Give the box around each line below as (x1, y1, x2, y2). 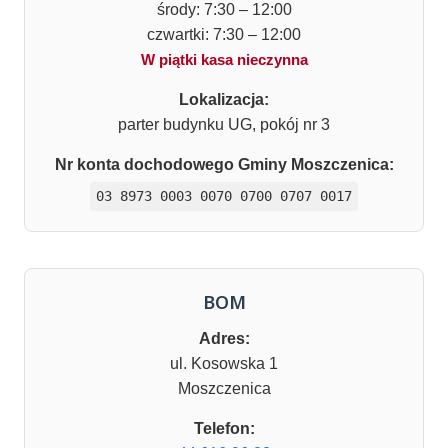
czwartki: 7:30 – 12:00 (147, 25, 301, 43)
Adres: (198, 329, 250, 347)
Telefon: (193, 419, 255, 437)
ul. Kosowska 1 (170, 354, 278, 372)
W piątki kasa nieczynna (140, 50, 308, 68)
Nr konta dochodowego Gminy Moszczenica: (54, 155, 394, 173)
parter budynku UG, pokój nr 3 (118, 115, 330, 133)
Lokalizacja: (179, 90, 269, 108)
